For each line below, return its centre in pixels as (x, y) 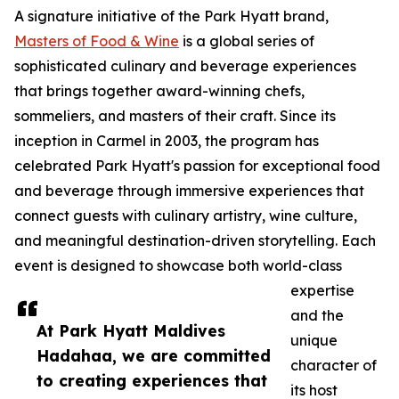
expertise (322, 291)
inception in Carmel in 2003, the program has (167, 141)
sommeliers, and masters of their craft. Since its (175, 116)
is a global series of (247, 41)
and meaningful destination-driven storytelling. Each (195, 241)
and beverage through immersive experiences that (189, 191)
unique (314, 341)
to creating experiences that (152, 381)
